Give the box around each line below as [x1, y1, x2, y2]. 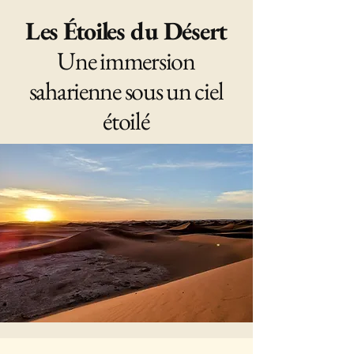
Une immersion [57, 44, 195, 77]
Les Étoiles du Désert [24, 14, 228, 47]
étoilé [103, 104, 149, 137]
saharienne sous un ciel [28, 74, 224, 107]
